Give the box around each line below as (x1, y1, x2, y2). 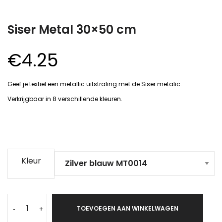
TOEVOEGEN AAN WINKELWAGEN (77, 204, 178, 213)
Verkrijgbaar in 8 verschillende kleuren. (7, 94, 122, 103)
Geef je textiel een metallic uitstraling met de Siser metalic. (7, 79, 182, 88)
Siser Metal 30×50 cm (7, 21, 136, 38)
